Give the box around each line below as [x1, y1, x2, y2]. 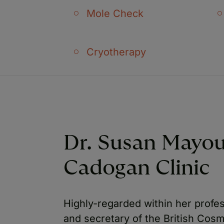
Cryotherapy [86, 45, 146, 58]
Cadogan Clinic [63, 157, 210, 178]
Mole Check [86, 7, 143, 19]
